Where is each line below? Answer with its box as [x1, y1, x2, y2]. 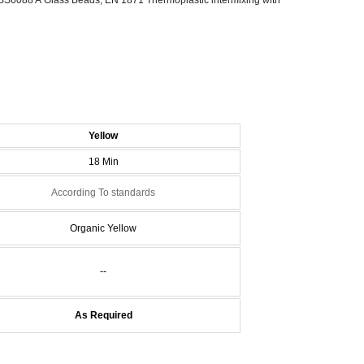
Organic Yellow [70, 222, 137, 234]
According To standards [51, 186, 156, 198]
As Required [74, 309, 132, 321]
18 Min [88, 155, 119, 167]
